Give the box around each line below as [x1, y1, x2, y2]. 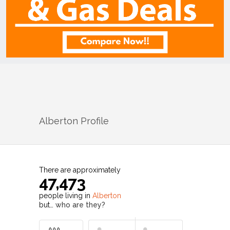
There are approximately [39, 165, 121, 174]
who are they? [55, 200, 105, 209]
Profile [78, 115, 109, 126]
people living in [39, 191, 92, 200]
